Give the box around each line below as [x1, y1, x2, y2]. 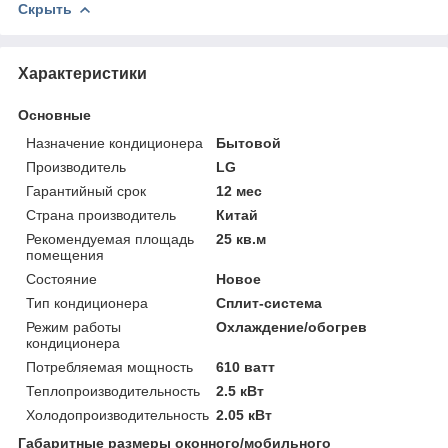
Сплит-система [216, 294, 323, 311]
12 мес [216, 182, 263, 199]
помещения [26, 246, 104, 263]
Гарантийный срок [26, 182, 146, 199]
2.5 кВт [216, 382, 265, 399]
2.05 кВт [216, 406, 273, 423]
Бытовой [216, 134, 282, 151]
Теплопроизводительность [26, 382, 200, 399]
